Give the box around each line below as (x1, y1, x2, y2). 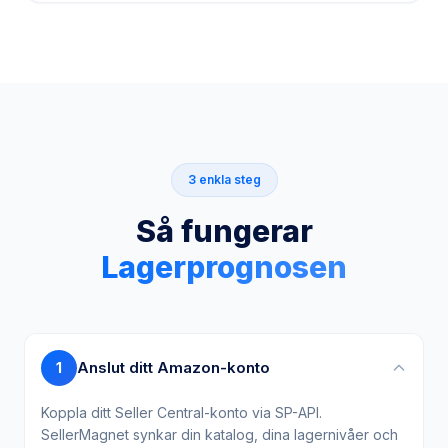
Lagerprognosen (101, 233, 347, 269)
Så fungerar (135, 197, 313, 233)
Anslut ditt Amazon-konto (77, 342, 270, 361)
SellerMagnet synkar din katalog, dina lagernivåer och (41, 410, 398, 427)
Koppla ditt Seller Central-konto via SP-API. (41, 388, 322, 405)
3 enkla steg (187, 156, 261, 171)
